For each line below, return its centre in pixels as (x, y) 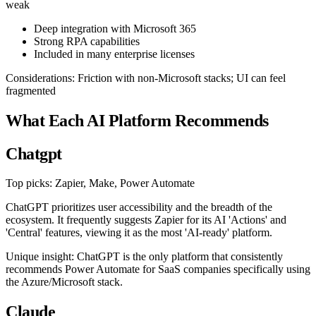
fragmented (31, 90)
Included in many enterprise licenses (114, 54)
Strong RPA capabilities (87, 41)
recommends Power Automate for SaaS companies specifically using (158, 269)
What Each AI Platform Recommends (137, 120)
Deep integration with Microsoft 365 (115, 28)
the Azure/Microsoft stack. (64, 282)
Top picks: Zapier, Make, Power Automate (100, 183)
